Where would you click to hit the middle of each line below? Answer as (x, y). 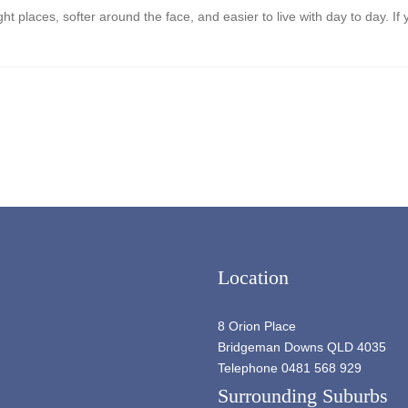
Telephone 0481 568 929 (290, 368)
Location (253, 277)
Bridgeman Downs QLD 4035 (302, 347)
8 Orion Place (257, 326)
